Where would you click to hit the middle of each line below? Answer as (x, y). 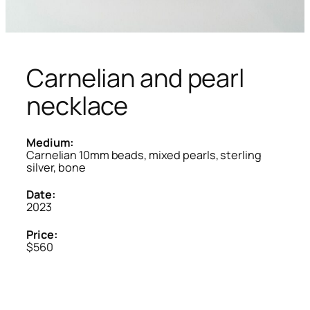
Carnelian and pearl (136, 77)
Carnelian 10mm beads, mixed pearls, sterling (144, 155)
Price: (42, 235)
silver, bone (56, 167)
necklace (77, 105)
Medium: (51, 142)
